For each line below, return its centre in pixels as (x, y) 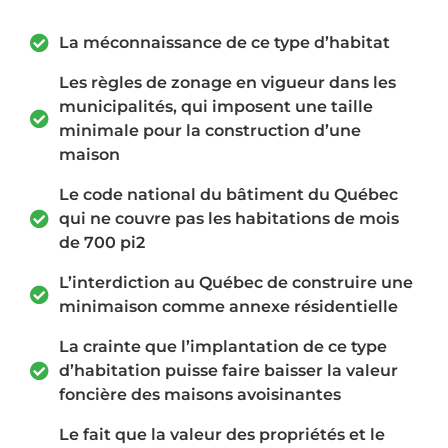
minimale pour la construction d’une (209, 130)
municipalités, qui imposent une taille (215, 106)
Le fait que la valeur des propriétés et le (221, 434)
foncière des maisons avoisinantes (199, 394)
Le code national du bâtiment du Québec (228, 194)
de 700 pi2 (101, 242)
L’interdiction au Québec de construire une (235, 282)
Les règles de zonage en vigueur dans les (227, 82)
